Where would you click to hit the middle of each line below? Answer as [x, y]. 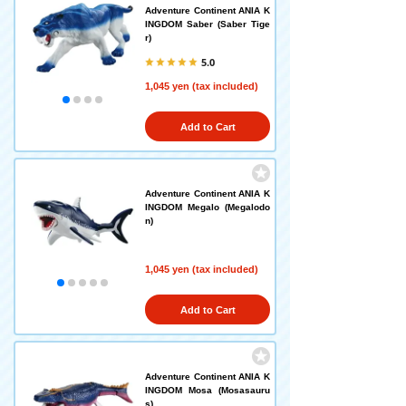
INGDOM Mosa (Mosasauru [208, 390]
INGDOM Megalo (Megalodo [208, 207]
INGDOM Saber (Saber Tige [208, 24]
